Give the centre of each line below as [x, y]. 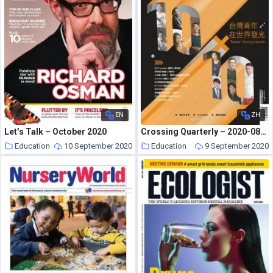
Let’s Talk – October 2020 [56, 131]
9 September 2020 [236, 146]
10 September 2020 [98, 146]
